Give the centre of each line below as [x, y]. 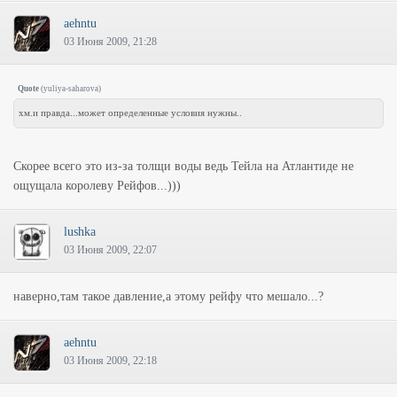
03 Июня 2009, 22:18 [110, 361]
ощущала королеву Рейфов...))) [97, 186]
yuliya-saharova [71, 89]
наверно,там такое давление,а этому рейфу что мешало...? [168, 296]
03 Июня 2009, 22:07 [110, 250]
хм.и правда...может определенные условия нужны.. [130, 113]
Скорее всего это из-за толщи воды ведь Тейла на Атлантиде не [183, 166]
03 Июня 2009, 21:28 [110, 42]
